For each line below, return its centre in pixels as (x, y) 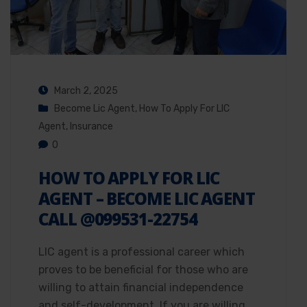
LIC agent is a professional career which (142, 251)
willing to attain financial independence (141, 287)
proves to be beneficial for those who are (143, 269)
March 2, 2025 (85, 90)
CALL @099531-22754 (118, 219)
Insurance (91, 126)
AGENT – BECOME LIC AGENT (147, 198)
